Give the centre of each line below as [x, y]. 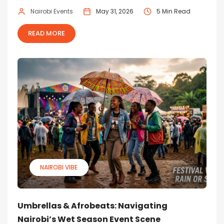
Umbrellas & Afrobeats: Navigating [92, 205]
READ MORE [46, 33]
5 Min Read [173, 11]
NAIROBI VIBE [59, 167]
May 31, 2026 [115, 11]
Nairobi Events [52, 11]
